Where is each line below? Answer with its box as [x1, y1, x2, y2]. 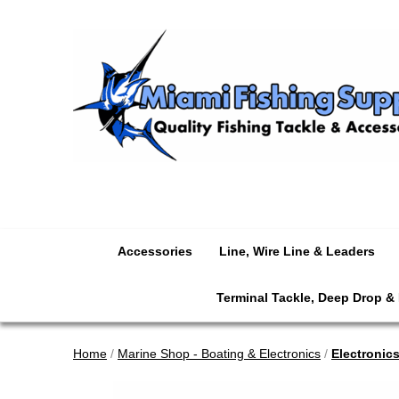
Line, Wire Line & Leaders [219, 243, 375, 258]
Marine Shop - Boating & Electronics [118, 346, 321, 361]
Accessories [118, 243, 192, 258]
